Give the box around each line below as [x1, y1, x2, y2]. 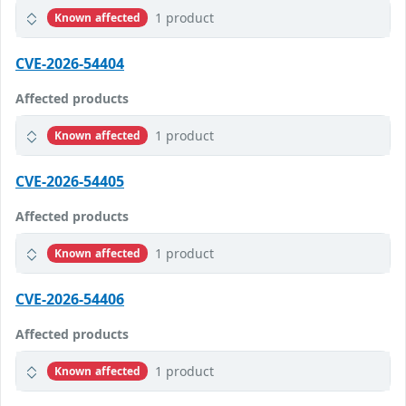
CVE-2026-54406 [15, 289, 124, 310]
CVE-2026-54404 [15, 53, 124, 74]
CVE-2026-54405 [15, 171, 124, 192]
